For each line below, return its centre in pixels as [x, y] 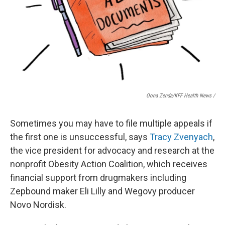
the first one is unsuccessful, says [80, 137]
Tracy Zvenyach [181, 137]
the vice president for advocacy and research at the [112, 151]
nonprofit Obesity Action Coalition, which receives [109, 164]
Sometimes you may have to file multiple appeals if [111, 124]
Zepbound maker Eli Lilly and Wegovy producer [102, 191]
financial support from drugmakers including [98, 178]
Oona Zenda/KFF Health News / [181, 96]
